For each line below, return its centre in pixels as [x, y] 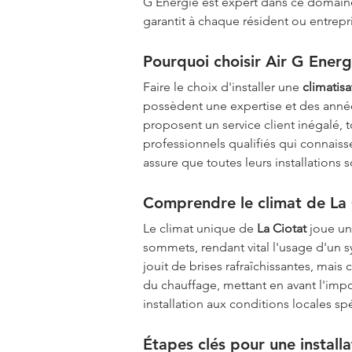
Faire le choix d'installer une [223, 86]
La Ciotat [282, 228]
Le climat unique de [200, 228]
